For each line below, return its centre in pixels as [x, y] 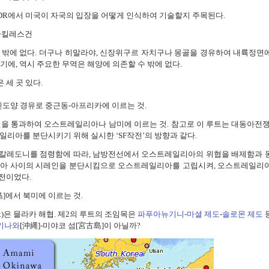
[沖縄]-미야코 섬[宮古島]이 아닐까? [80, 225]
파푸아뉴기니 [161, 214]
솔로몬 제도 [243, 214]
